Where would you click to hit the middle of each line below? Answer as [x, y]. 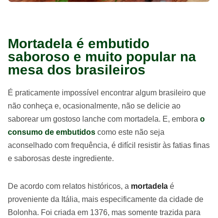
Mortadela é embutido [79, 44]
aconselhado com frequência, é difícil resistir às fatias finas [109, 145]
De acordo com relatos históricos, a [69, 186]
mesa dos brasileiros [77, 70]
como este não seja [130, 132]
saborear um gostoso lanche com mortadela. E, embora [104, 119]
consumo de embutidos [52, 132]
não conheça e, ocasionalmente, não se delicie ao [94, 106]
